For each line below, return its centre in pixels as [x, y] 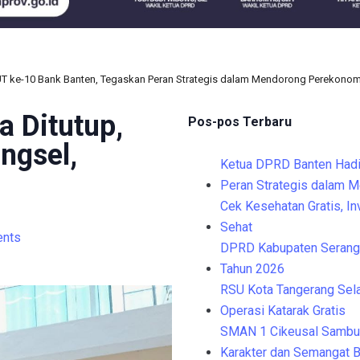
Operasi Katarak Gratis [283, 311]
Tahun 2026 [252, 269]
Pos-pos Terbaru [240, 122]
